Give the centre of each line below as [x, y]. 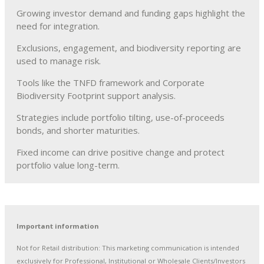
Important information [58, 226]
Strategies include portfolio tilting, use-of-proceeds [121, 117]
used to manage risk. [59, 60]
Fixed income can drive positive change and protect [121, 152]
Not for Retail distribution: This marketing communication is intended [128, 247]
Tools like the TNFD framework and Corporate [110, 82]
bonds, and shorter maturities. [78, 130]
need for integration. [58, 26]
